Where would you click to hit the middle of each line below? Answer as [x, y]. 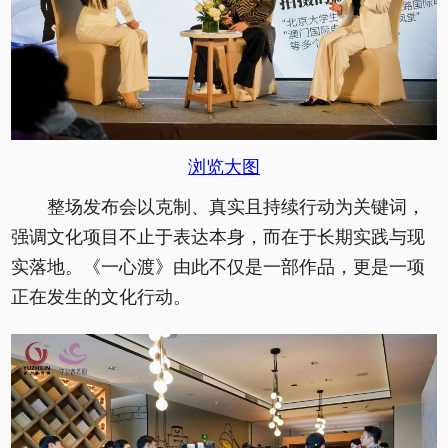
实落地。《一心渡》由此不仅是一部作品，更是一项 [218, 267]
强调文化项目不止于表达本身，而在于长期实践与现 [218, 237]
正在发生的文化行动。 [101, 297]
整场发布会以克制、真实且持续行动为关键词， [236, 207]
